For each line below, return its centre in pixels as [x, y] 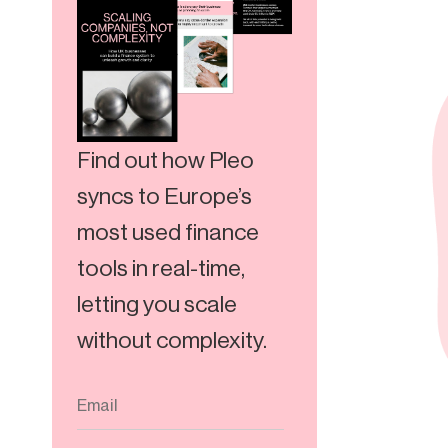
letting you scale [157, 303]
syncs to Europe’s [164, 195]
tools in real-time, [161, 267]
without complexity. [172, 339]
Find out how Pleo [165, 159]
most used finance [168, 231]
